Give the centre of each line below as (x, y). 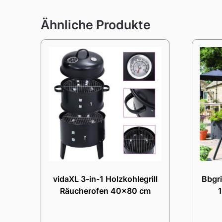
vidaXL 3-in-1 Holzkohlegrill (105, 179)
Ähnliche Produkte (96, 25)
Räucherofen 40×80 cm (105, 191)
